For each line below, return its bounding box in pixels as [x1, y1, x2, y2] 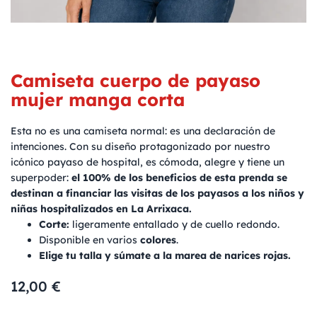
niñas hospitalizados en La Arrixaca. [11, 202, 192, 216]
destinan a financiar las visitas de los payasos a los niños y [11, 187, 304, 200]
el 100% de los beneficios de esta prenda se [71, 171, 287, 185]
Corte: [39, 218, 69, 231]
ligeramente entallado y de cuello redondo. [69, 218, 279, 231]
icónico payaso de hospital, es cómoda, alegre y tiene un [11, 156, 284, 169]
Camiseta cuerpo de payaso [11, 69, 260, 92]
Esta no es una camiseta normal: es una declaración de [11, 125, 275, 138]
